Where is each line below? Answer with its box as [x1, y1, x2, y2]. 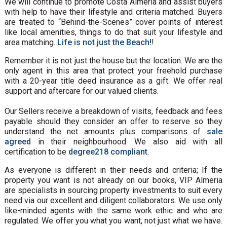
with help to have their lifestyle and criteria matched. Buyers [4, 7, 223, 17]
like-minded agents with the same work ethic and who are [4, 205, 223, 215]
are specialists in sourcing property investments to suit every [4, 185, 223, 195]
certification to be [4, 146, 68, 157]
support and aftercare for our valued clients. [4, 86, 163, 96]
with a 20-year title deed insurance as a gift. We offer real [4, 75, 223, 86]
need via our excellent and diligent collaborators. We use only [4, 195, 223, 205]
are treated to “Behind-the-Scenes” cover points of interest [4, 17, 223, 27]
